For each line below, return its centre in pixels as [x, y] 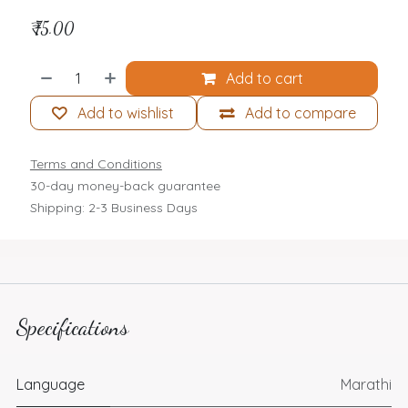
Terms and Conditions [96, 164]
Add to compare [300, 113]
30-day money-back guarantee [125, 186]
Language [50, 385]
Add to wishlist [126, 113]
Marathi [366, 385]
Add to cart [262, 79]
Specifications [72, 327]
